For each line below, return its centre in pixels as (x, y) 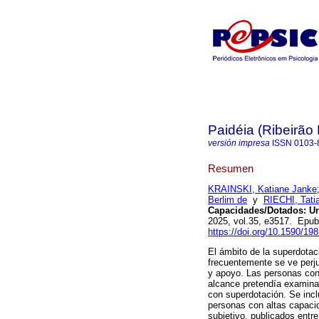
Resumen (231, 168)
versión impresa (239, 143)
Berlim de (228, 200)
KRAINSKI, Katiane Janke (262, 189)
